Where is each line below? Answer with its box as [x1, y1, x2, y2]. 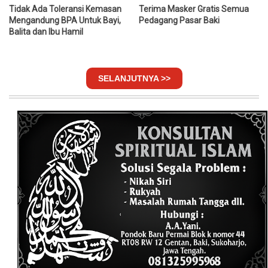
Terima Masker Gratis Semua [139, 4, 249, 14]
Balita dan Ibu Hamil [9, 27, 83, 37]
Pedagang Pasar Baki [139, 16, 220, 26]
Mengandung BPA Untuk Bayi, [9, 16, 121, 26]
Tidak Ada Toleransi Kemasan [9, 4, 121, 14]
